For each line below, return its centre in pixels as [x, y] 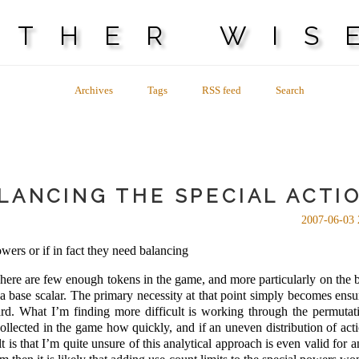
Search [290, 90]
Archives [94, 90]
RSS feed [222, 90]
